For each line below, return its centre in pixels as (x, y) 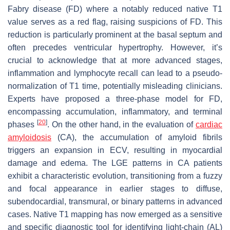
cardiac (209, 124)
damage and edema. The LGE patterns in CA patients (115, 163)
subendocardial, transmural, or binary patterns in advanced (115, 201)
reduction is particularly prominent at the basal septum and (115, 34)
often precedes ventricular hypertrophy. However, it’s (115, 47)
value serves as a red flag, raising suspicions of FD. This (115, 22)
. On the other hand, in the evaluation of (121, 124)
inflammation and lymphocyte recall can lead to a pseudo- (115, 73)
